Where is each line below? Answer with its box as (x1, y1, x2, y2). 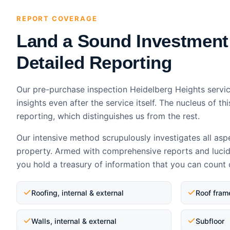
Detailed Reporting (16, 52, 172, 72)
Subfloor (196, 216, 225, 225)
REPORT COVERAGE (16, 14, 98, 23)
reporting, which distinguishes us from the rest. (16, 110, 200, 121)
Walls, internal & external (31, 216, 117, 225)
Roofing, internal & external (31, 188, 124, 197)
